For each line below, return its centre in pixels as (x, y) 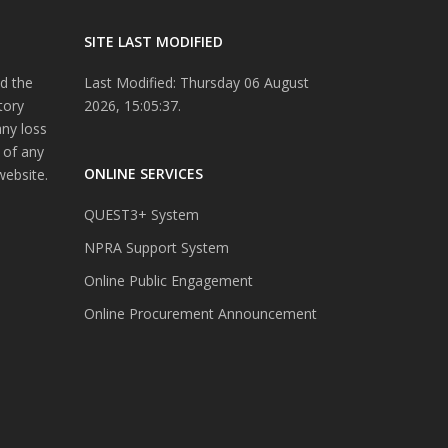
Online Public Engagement (168, 280)
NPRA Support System (156, 247)
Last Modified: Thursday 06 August (196, 82)
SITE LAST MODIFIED (153, 41)
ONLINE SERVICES (143, 173)
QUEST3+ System (141, 214)
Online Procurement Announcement (200, 313)
